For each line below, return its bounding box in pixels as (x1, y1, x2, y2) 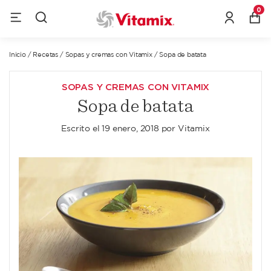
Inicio (9, 52, 26, 59)
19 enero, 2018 (102, 125, 159, 132)
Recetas (33, 52, 59, 59)
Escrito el (61, 125, 102, 132)
